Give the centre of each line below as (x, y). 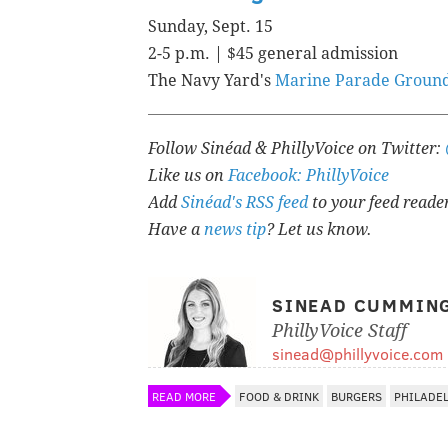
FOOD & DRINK (279, 396)
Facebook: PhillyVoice (308, 176)
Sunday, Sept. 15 (210, 27)
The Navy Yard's (211, 81)
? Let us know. (319, 230)
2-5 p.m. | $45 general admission (273, 54)
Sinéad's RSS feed (244, 203)
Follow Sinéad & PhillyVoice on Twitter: (296, 149)
